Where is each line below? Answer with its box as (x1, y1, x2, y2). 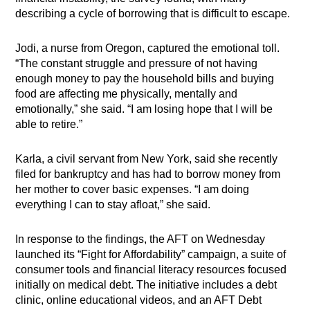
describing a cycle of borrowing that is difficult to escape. (15, 8, 291, 20)
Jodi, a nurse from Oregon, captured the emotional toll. (15, 42, 280, 55)
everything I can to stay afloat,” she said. (15, 199, 211, 211)
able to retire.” (15, 118, 83, 131)
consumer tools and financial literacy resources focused (15, 264, 287, 276)
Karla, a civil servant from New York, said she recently (15, 153, 278, 165)
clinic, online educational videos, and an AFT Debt (15, 294, 262, 307)
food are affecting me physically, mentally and (15, 88, 238, 100)
